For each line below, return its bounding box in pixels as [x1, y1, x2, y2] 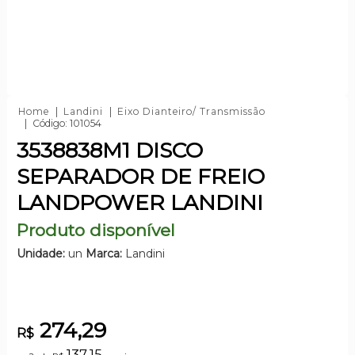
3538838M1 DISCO [16, 136, 203, 163]
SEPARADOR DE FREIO [16, 162, 265, 189]
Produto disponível [16, 219, 175, 240]
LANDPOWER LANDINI [16, 189, 263, 216]
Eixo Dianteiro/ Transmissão [116, 105, 265, 117]
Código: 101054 [32, 116, 101, 129]
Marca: [85, 246, 122, 261]
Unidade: [16, 246, 65, 261]
